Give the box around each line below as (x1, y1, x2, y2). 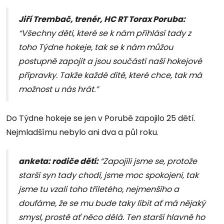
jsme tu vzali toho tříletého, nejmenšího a (18, 183, 179, 195)
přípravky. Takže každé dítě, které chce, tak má (18, 69, 202, 81)
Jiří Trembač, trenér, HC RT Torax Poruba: (18, 13, 185, 25)
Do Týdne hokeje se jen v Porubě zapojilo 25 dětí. (6, 112, 195, 124)
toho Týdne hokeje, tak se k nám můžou (18, 41, 173, 53)
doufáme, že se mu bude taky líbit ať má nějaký (18, 197, 205, 209)
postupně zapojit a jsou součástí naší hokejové (18, 55, 202, 67)
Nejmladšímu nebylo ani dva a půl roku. (6, 126, 158, 138)
